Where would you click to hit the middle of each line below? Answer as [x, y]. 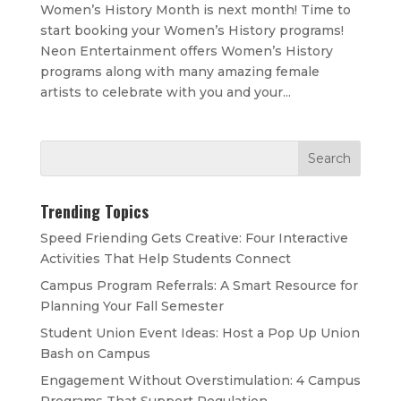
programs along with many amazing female [179, 72]
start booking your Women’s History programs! [192, 31]
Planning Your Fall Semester [132, 307]
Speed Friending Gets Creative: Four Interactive [194, 239]
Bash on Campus [95, 354]
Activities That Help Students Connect [165, 259]
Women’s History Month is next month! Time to [195, 10]
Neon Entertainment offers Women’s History [186, 51]
